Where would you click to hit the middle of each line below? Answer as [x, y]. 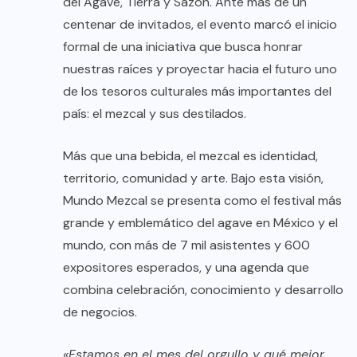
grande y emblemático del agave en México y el [200, 222]
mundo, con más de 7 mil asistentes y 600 [186, 245]
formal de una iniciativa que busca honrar [183, 46]
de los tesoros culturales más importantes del [197, 91]
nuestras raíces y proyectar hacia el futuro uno [200, 69]
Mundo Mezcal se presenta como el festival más [202, 200]
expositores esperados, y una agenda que [186, 267]
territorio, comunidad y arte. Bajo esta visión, [193, 178]
